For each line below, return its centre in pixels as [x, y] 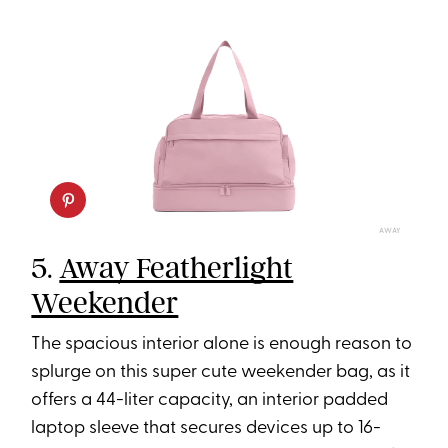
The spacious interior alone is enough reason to [222, 345]
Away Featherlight [176, 268]
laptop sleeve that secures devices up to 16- [206, 429]
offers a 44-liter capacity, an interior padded [210, 401]
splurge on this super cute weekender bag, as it [221, 373]
